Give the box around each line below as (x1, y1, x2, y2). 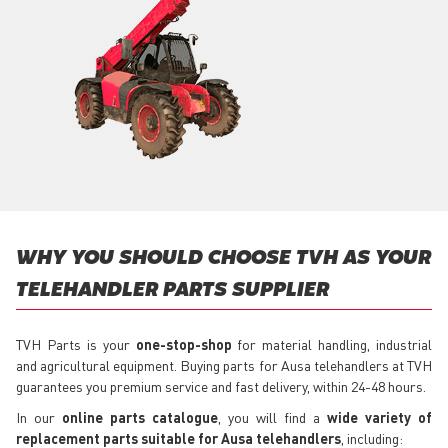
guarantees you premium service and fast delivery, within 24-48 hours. (16, 377, 426, 396)
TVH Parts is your (16, 335, 136, 354)
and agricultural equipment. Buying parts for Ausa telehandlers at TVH (16, 356, 432, 375)
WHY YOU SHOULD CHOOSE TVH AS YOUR (16, 250, 431, 268)
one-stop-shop (135, 335, 232, 354)
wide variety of (327, 408, 432, 427)
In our (16, 408, 62, 427)
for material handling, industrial (231, 335, 432, 354)
